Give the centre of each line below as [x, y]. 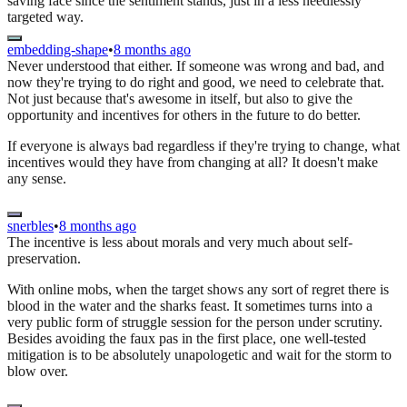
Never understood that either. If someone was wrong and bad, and [196, 66]
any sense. [37, 179]
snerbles [30, 226]
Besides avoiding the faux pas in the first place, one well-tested [187, 339]
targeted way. [45, 17]
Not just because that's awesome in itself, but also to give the [180, 99]
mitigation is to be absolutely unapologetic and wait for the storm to [199, 355]
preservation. [44, 259]
